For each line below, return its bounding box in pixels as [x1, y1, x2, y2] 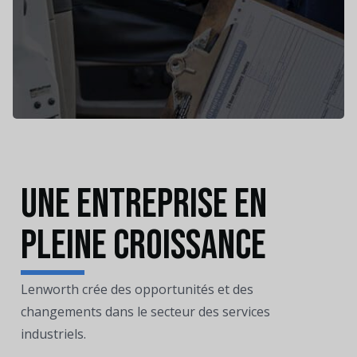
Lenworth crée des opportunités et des [21, 280, 253, 299]
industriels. [21, 325, 86, 343]
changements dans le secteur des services [21, 303, 270, 321]
